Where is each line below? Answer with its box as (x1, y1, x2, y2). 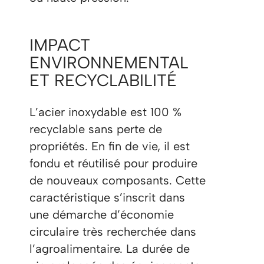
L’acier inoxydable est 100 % (29, 105, 181, 120)
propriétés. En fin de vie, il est (29, 139, 190, 154)
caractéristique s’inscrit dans (29, 190, 185, 205)
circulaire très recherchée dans (29, 225, 196, 239)
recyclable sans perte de (29, 122, 162, 137)
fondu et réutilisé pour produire (29, 156, 197, 171)
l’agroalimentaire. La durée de (29, 242, 190, 256)
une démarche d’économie (29, 207, 174, 222)
